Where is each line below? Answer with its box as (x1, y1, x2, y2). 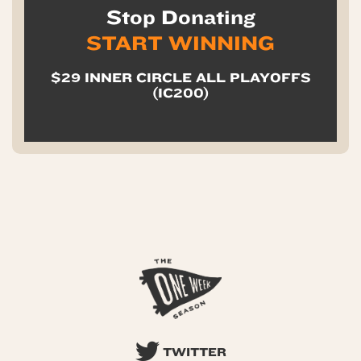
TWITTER (159, 346, 226, 359)
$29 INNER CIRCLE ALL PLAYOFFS (50, 70, 311, 85)
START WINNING (86, 32, 275, 55)
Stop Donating (106, 6, 255, 29)
